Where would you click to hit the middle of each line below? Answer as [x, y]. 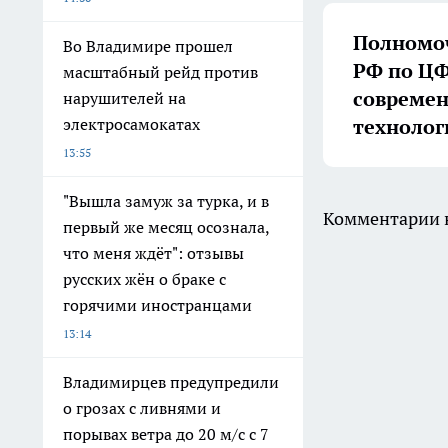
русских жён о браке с [144, 279]
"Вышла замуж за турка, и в [166, 201]
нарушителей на [124, 98]
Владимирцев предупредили [171, 382]
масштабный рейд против [160, 72]
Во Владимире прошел [148, 46]
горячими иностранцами [157, 305]
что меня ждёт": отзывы [153, 253]
